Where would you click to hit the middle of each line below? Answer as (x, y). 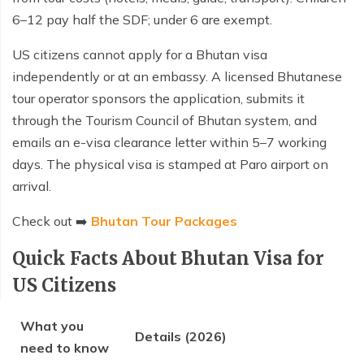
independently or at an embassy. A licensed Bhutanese (177, 77)
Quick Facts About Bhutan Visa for (168, 259)
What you (52, 326)
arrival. (32, 186)
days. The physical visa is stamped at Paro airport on (170, 165)
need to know (65, 348)
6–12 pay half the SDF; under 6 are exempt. (142, 20)
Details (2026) (181, 337)
